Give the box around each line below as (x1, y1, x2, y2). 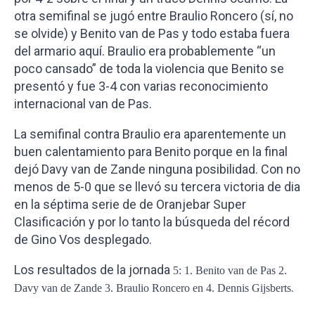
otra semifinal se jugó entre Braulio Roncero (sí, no (14, 8, 293, 23)
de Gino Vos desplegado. (14, 232, 152, 247)
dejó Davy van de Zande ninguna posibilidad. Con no (14, 162, 300, 176)
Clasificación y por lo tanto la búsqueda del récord (14, 214, 290, 229)
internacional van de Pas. (14, 96, 152, 111)
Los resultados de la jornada (14, 262, 173, 277)
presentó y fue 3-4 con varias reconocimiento (14, 79, 268, 94)
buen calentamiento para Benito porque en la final (14, 144, 288, 159)
